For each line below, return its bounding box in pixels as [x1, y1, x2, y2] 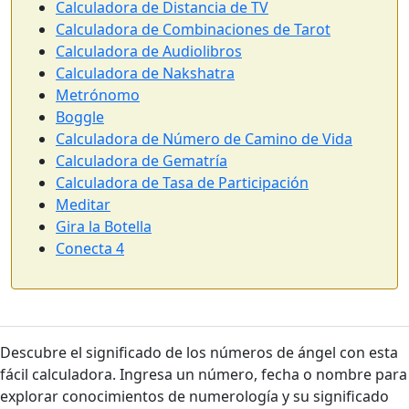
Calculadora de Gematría [56, 151, 227, 172]
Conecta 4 [56, 238, 124, 259]
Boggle [56, 107, 104, 128]
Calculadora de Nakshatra [56, 63, 235, 84]
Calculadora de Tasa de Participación [56, 173, 309, 194]
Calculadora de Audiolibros [56, 41, 242, 62]
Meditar [56, 194, 110, 215]
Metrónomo [56, 85, 140, 106]
